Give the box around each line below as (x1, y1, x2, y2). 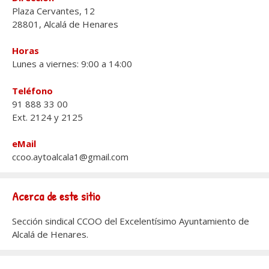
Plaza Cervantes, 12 (12, 4, 95, 17)
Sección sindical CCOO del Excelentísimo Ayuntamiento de (12, 215, 249, 228)
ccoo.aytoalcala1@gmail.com (12, 151, 128, 163)
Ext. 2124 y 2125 (12, 110, 83, 123)
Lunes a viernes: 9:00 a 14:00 (12, 58, 132, 70)
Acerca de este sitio (12, 188, 100, 205)
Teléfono (12, 84, 53, 97)
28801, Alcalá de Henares (12, 17, 118, 30)
